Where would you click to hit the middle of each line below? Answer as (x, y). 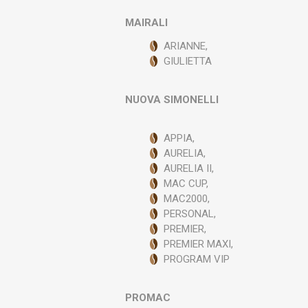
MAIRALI (147, 23)
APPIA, (179, 138)
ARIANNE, (186, 46)
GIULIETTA (188, 61)
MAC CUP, (186, 184)
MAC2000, (187, 199)
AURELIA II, (189, 168)
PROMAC (148, 298)
